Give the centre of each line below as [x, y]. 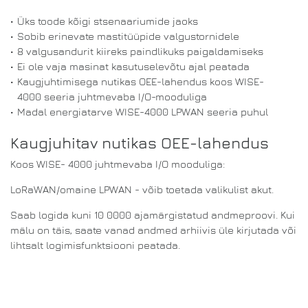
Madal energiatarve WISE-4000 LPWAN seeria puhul [143, 111]
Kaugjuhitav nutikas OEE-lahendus [140, 142]
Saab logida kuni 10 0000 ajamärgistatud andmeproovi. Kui [153, 214]
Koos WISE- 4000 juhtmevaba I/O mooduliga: [118, 164]
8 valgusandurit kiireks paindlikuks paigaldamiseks [140, 51]
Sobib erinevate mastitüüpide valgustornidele [128, 36]
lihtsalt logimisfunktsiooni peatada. [95, 245]
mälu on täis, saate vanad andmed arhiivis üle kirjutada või [153, 230]
